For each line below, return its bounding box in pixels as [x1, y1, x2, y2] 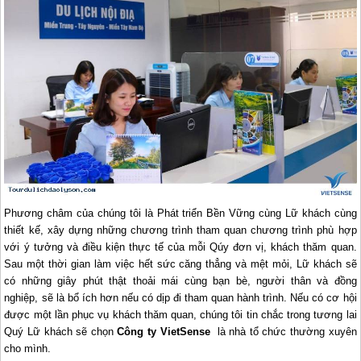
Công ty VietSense [113, 325, 218, 338]
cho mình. [4, 342, 52, 355]
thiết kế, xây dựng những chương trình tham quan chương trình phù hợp [4, 223, 357, 236]
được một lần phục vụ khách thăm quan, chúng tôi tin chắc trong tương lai [4, 308, 357, 321]
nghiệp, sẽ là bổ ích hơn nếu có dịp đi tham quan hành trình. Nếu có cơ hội [4, 291, 357, 304]
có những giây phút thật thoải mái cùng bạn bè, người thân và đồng [4, 274, 357, 287]
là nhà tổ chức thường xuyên [217, 325, 357, 338]
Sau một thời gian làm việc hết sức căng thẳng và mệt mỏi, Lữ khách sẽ [4, 257, 357, 270]
